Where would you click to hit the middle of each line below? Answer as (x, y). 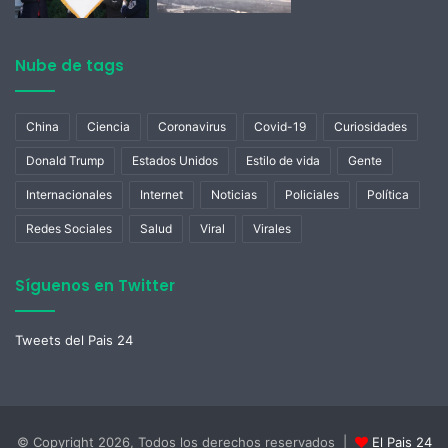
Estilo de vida (283, 160)
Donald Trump (65, 160)
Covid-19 (280, 126)
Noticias (234, 194)
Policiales (312, 194)
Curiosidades (370, 126)
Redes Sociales (69, 228)
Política (388, 194)
